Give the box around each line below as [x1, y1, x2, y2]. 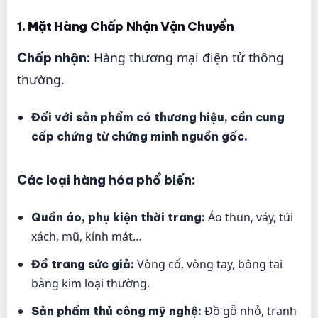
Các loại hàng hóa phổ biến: [17, 172, 195, 189]
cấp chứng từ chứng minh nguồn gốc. [31, 129, 248, 144]
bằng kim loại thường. [31, 275, 150, 292]
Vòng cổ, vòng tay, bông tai [134, 256, 283, 273]
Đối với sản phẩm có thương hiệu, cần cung [31, 110, 285, 125]
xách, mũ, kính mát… [31, 229, 142, 245]
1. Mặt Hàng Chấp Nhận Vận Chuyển [17, 18, 234, 34]
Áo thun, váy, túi [205, 209, 293, 226]
